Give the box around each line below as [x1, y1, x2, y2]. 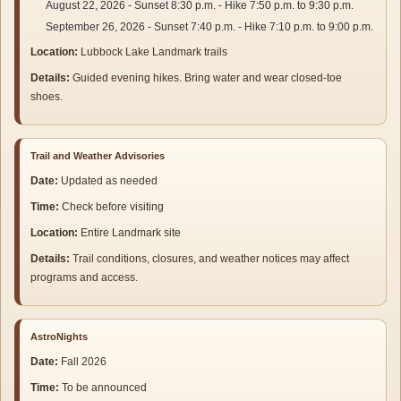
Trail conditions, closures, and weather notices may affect [73, 252, 349, 266]
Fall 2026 [61, 355, 107, 369]
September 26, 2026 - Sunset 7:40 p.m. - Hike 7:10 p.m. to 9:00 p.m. [46, 21, 374, 34]
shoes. [30, 90, 63, 104]
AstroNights [30, 331, 88, 343]
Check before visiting [62, 200, 164, 214]
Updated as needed [61, 175, 158, 188]
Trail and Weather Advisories [30, 150, 165, 162]
